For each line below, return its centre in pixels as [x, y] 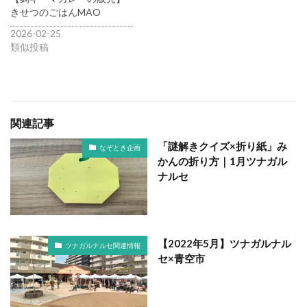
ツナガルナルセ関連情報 [103, 245]
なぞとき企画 [120, 148]
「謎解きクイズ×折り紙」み [222, 146]
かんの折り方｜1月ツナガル [222, 161]
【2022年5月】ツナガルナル [224, 244]
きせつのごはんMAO [56, 12]
